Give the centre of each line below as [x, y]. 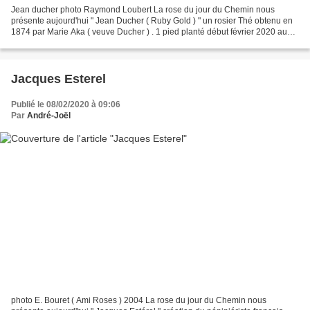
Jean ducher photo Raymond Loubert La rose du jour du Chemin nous [143, 9]
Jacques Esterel [58, 79]
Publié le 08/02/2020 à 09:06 [66, 104]
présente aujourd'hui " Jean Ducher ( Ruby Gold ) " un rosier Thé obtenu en [152, 20]
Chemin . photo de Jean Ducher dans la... [89, 43]
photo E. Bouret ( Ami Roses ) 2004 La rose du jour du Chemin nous [139, 301]
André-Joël [49, 115]
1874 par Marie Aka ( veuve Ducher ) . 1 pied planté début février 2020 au [149, 31]
